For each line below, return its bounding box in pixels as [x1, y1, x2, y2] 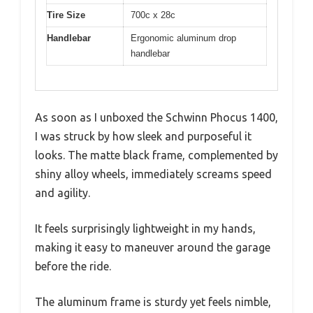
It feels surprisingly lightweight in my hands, [35, 221, 256, 235]
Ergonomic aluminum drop [131, 33, 236, 44]
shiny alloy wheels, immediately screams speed [35, 167, 272, 180]
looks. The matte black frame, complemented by [35, 148, 278, 161]
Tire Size [47, 10, 85, 21]
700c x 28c [131, 10, 175, 21]
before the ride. [35, 259, 111, 272]
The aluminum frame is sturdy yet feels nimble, [35, 295, 271, 308]
